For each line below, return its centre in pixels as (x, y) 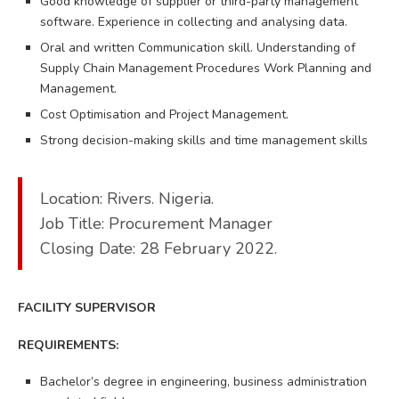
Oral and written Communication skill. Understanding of (198, 47)
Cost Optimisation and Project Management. (164, 114)
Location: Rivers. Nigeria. (127, 198)
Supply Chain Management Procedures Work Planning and (206, 68)
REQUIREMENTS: (68, 345)
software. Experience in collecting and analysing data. (194, 21)
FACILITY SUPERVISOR (87, 307)
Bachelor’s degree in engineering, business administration (204, 381)
